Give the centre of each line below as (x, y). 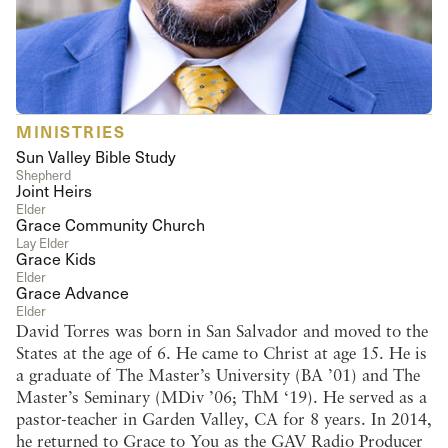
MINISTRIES (70, 130)
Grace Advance (72, 292)
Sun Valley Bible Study (96, 156)
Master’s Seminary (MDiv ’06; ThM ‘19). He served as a (221, 397)
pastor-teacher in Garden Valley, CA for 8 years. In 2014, (224, 419)
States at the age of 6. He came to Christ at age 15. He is (221, 353)
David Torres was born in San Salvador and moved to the (222, 331)
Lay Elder (42, 243)
